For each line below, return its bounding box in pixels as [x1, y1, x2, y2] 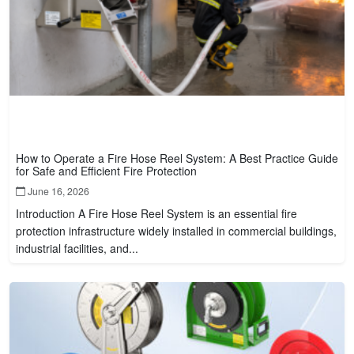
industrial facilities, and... [16, 239, 138, 256]
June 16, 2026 [25, 183, 89, 198]
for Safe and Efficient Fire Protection [16, 162, 197, 179]
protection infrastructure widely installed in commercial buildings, [16, 222, 337, 239]
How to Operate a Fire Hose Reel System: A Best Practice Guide [16, 149, 338, 166]
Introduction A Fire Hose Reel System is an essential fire [16, 205, 297, 221]
